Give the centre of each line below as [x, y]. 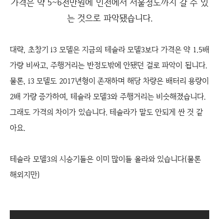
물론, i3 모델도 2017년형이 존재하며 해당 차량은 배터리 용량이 [109, 81]
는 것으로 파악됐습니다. [109, 18]
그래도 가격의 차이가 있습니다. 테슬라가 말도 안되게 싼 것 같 [106, 112]
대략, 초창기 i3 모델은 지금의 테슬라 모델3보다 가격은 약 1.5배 [109, 50]
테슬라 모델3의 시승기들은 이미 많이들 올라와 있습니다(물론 [105, 159]
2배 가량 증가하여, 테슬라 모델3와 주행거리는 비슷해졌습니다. [108, 97]
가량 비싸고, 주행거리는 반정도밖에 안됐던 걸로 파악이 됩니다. [109, 66]
